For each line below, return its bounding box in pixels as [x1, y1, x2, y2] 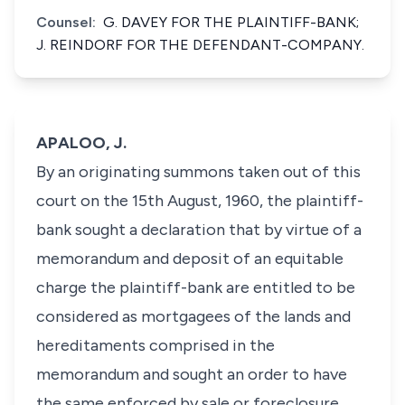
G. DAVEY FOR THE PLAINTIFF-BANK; [103, 14, 359, 31]
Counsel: [36, 14, 96, 31]
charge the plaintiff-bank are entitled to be [36, 278, 355, 297]
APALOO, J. [36, 133, 127, 153]
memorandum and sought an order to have [36, 364, 347, 384]
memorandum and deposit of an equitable [36, 249, 344, 268]
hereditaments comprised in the [36, 335, 275, 355]
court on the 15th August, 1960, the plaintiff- [36, 191, 363, 211]
